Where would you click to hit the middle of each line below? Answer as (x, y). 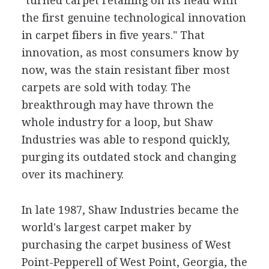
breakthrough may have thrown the (117, 105)
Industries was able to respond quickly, (125, 140)
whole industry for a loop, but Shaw (117, 122)
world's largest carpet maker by (106, 227)
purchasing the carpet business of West (126, 245)
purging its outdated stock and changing (128, 157)
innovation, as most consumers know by (130, 53)
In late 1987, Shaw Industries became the (130, 210)
